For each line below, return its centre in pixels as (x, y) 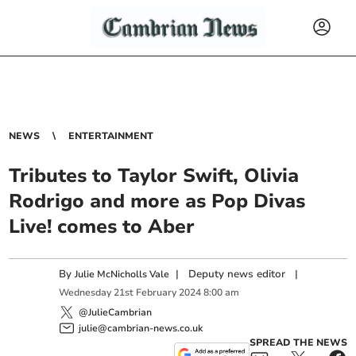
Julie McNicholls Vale (122, 274)
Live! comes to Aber (102, 226)
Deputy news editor (237, 274)
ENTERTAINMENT (111, 136)
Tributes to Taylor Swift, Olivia (154, 176)
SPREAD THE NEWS (298, 342)
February (157, 293)
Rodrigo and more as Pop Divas (157, 201)
